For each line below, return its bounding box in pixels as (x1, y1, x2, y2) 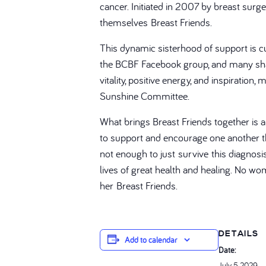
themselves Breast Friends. (100, 15, 212, 30)
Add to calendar (125, 235, 177, 246)
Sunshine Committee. (100, 89, 189, 103)
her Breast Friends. (100, 179, 178, 193)
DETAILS (218, 229, 258, 240)
